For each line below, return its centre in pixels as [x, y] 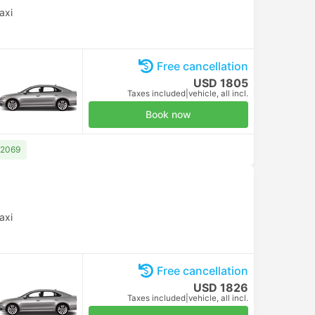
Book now [168, 114]
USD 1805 [221, 83]
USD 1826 [221, 288]
